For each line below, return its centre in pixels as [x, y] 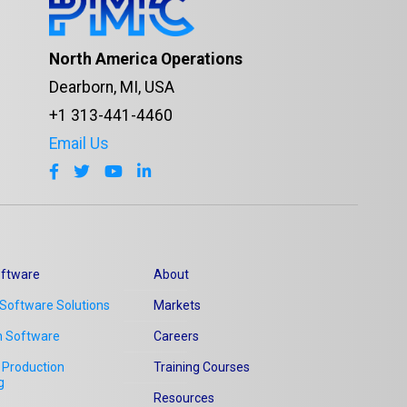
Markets [177, 306]
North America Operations [146, 60]
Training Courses [202, 367]
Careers [176, 337]
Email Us [79, 144]
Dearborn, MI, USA [112, 88]
